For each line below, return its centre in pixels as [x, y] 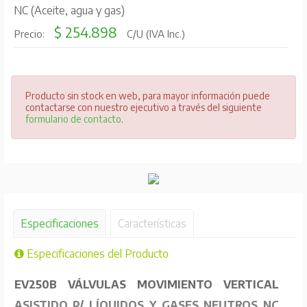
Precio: [30, 34]
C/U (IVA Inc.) [154, 34]
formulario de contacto [73, 119]
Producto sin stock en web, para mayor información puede [147, 96]
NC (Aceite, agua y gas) [69, 11]
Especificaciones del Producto [96, 254]
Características [152, 224]
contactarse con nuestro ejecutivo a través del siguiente [143, 108]
